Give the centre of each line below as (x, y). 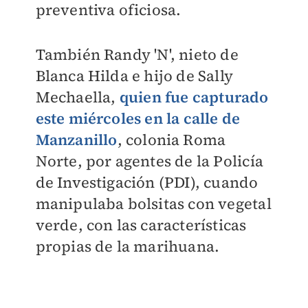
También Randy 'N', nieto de (137, 55)
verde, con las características (141, 225)
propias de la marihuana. (128, 246)
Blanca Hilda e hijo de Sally (134, 76)
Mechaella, (77, 97)
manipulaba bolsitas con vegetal (153, 204)
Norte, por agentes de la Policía (149, 161)
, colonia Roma (172, 140)
